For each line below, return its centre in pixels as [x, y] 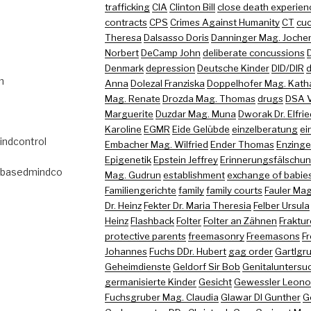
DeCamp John [170, 52]
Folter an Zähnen [240, 220]
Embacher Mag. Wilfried [156, 144]
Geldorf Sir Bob [206, 266]
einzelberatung [264, 129]
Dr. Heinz [123, 205]
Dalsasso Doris [176, 37]
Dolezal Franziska [167, 83]
